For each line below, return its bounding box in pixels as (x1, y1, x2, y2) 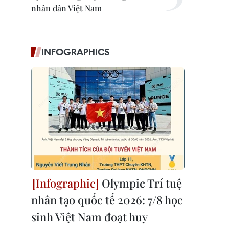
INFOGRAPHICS (41, 45, 110, 58)
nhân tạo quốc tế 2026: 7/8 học (31, 192, 183, 208)
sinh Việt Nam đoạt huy (31, 209, 147, 224)
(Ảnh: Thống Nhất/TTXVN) (125, 162, 213, 172)
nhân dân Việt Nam (31, 3, 102, 13)
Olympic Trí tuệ (99, 175, 182, 191)
